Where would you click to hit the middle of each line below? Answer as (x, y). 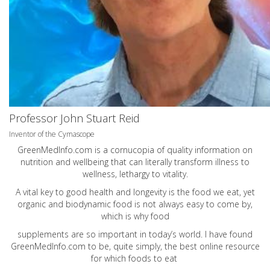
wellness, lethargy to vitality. (135, 174)
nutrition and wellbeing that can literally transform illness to (135, 162)
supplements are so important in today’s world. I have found (135, 234)
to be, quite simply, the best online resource (172, 246)
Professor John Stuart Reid (74, 118)
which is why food (135, 216)
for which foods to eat (135, 259)
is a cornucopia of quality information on (172, 150)
